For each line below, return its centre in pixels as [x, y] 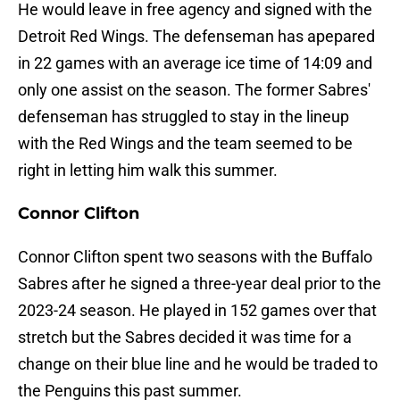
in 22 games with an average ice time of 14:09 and [195, 63]
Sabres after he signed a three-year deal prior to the [200, 284]
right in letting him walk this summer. [148, 171]
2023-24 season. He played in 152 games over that [197, 311]
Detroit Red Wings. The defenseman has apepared [196, 37]
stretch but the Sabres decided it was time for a [185, 337]
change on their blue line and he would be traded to [198, 364]
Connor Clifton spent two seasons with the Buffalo [195, 257]
